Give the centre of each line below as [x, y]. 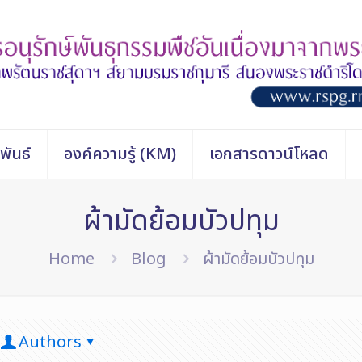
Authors [50, 342]
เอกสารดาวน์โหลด [269, 154]
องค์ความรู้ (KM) [120, 154]
